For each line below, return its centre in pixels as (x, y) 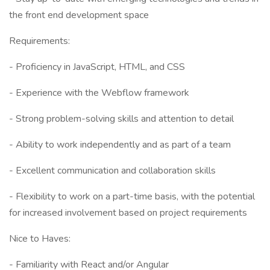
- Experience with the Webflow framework (99, 93)
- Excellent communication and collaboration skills (112, 171)
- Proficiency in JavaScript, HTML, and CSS (97, 67)
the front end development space (79, 15)
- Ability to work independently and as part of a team (120, 145)
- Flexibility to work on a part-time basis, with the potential (132, 196)
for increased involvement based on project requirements (128, 213)
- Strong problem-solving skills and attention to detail (121, 119)
